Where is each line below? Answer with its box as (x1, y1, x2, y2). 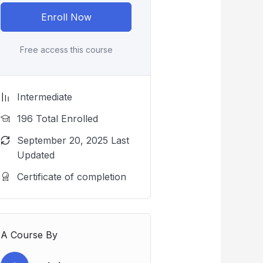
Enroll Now (41, 11, 92, 23)
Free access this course (19, 45, 113, 55)
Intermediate (17, 91, 73, 103)
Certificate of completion (17, 171, 127, 183)
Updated (17, 149, 55, 161)
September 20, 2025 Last (17, 134, 130, 147)
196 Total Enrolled (17, 113, 99, 125)
